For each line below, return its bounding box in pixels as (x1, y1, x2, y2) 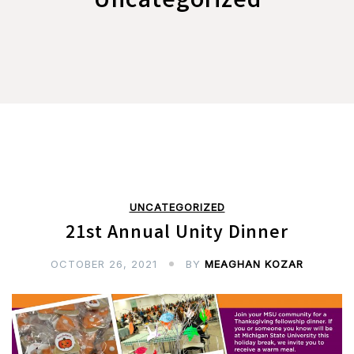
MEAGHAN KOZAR (205, 257, 303, 270)
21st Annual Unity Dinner (66, 220, 288, 248)
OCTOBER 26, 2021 (51, 257, 157, 270)
